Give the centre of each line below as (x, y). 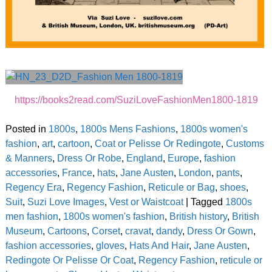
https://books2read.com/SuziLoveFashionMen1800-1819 (136, 100)
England (144, 158)
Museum (24, 231)
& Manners (29, 158)
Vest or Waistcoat (146, 202)
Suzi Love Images (66, 202)
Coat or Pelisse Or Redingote (158, 144)
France (77, 173)
